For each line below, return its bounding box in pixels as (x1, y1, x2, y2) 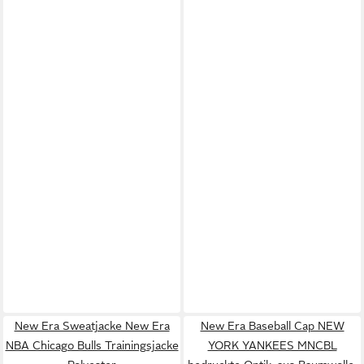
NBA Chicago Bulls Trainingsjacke (5, 338, 179, 352)
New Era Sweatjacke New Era (14, 318, 170, 332)
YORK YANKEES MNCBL (207, 338, 337, 352)
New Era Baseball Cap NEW (200, 318, 344, 332)
